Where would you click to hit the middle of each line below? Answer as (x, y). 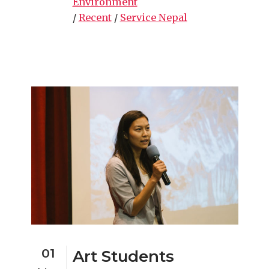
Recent (95, 17)
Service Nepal (153, 17)
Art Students (123, 256)
